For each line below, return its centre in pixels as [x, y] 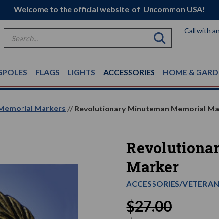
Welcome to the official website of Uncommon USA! [109, 9]
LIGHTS [81, 72]
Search [16, 34]
